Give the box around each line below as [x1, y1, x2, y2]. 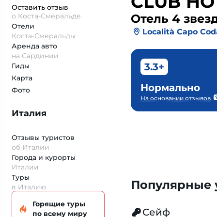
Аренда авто [12, 42, 57, 50]
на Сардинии [12, 51, 59, 60]
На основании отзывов [140, 94, 211, 102]
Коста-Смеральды [12, 31, 76, 40]
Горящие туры [32, 200, 85, 208]
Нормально [140, 82, 200, 93]
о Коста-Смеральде [12, 12, 81, 20]
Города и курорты [12, 153, 76, 162]
